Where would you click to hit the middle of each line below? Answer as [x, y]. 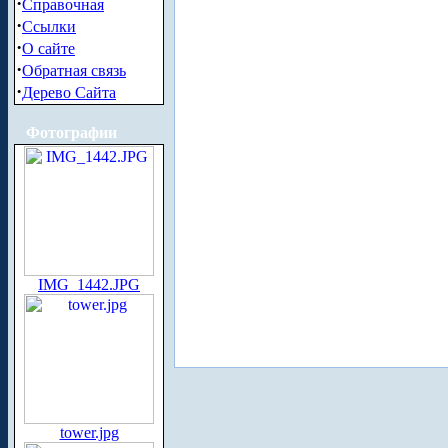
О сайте [48, 48]
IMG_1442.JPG [89, 284]
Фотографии [71, 132]
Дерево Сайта [69, 92]
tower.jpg [89, 432]
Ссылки [49, 26]
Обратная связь [74, 70]
